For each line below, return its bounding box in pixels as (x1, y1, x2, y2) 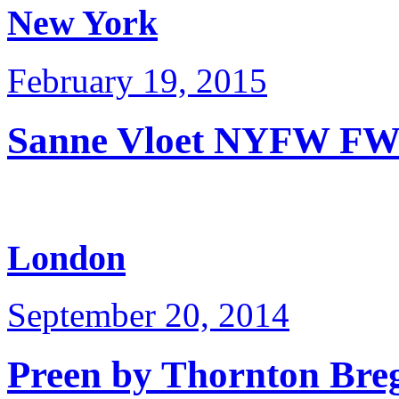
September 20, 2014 (7, 296, 289, 335)
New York (7, 3, 158, 44)
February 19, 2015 (7, 61, 267, 101)
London (7, 237, 126, 278)
